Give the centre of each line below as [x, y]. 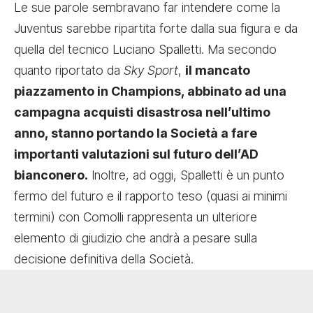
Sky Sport [151, 70]
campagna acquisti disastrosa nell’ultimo [142, 112]
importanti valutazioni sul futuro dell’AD [136, 154]
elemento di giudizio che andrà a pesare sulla [136, 238]
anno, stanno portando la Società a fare [136, 133]
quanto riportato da [69, 70]
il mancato [218, 70]
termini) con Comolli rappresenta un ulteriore [136, 217]
